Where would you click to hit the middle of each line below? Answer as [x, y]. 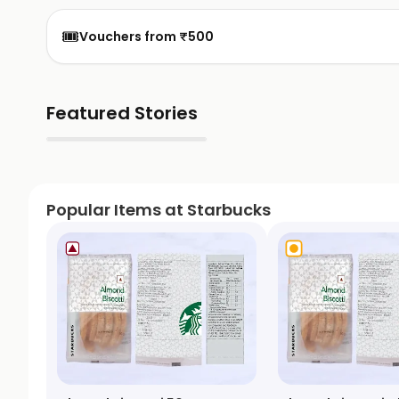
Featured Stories [122, 113]
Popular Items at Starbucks [159, 210]
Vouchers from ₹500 [147, 37]
